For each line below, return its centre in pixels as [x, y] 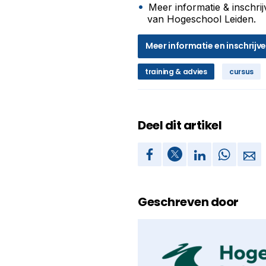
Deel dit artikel [180, 125]
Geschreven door [188, 202]
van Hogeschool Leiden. [202, 19]
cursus [241, 71]
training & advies [176, 71]
